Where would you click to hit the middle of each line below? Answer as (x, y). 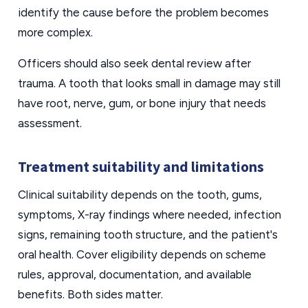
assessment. (50, 123)
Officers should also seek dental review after (134, 63)
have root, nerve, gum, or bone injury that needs (142, 103)
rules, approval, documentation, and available (135, 274)
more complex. (55, 32)
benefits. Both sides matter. (90, 294)
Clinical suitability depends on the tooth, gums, (140, 195)
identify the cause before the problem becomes (143, 12)
